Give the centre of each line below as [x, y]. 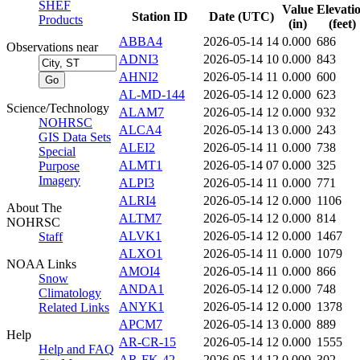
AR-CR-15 [147, 342]
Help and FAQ [76, 349]
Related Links [74, 307]
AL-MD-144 [152, 95]
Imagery [59, 180]
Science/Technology [58, 108]
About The [34, 208]
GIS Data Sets [75, 137]
